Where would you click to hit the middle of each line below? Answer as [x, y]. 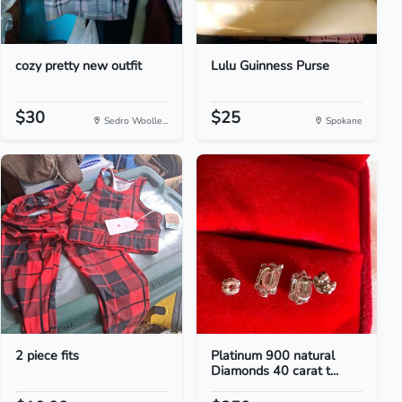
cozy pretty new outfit [79, 66]
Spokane [342, 121]
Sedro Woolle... [134, 121]
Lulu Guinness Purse [270, 66]
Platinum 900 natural [272, 355]
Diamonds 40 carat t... [274, 371]
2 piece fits [48, 355]
